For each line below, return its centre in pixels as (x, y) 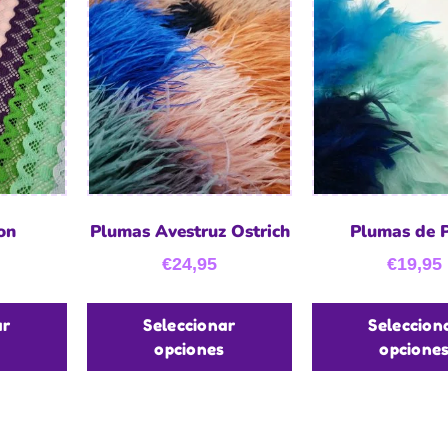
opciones (189, 348)
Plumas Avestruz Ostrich (189, 232)
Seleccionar (189, 324)
